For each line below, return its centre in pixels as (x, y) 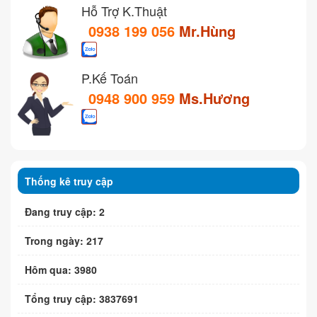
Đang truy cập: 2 (65, 211)
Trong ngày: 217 (64, 240)
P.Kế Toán (110, 77)
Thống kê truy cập (69, 181)
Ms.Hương (214, 98)
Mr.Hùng (207, 30)
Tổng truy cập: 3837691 (82, 298)
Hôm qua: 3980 (61, 269)
